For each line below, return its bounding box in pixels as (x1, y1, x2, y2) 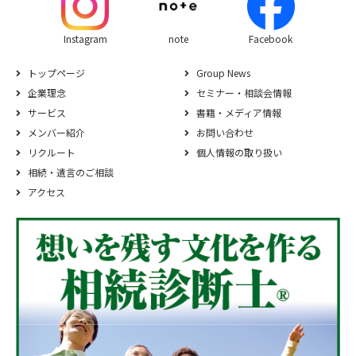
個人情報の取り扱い (196, 145, 283, 159)
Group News (196, 65, 251, 79)
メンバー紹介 (28, 125, 85, 139)
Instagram (63, 31, 107, 45)
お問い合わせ (196, 125, 254, 139)
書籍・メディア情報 (196, 105, 282, 119)
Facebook (249, 31, 293, 45)
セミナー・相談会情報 (196, 85, 292, 99)
